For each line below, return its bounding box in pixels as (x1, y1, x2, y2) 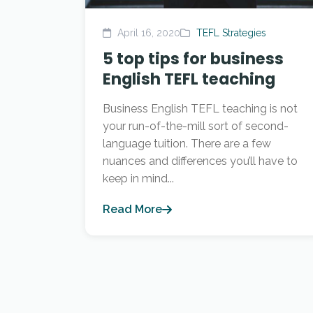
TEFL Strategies (196, 27, 266, 38)
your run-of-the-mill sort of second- (103, 119, 289, 133)
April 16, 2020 (115, 27, 180, 38)
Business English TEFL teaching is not (103, 102, 298, 115)
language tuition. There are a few (103, 137, 271, 150)
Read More (103, 203, 162, 216)
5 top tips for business (103, 48, 284, 70)
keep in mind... (103, 172, 174, 185)
